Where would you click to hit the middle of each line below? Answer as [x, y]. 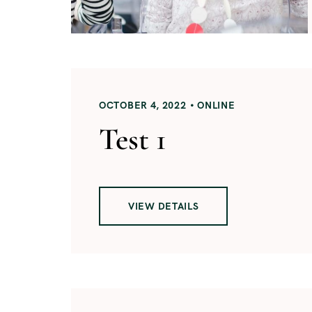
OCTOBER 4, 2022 [143, 105]
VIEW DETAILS [164, 206]
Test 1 [133, 139]
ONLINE [216, 105]
